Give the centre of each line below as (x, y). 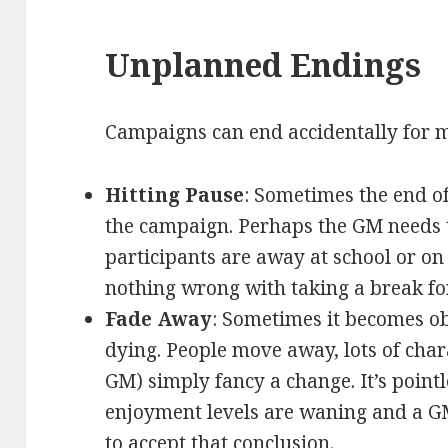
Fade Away (159, 319)
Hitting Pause (175, 195)
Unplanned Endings (263, 65)
